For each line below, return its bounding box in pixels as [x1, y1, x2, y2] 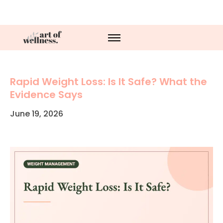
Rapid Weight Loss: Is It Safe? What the [10, 75, 207, 89]
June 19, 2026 [10, 108, 63, 119]
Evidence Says [10, 88, 83, 102]
